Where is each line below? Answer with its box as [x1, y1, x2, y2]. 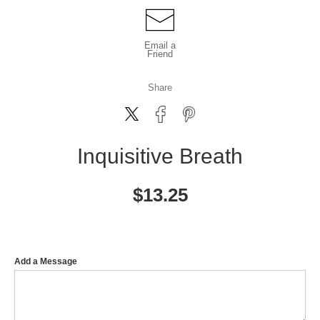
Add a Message [14, 256, 77, 266]
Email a [144, 39, 176, 51]
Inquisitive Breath [77, 144, 243, 168]
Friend [147, 48, 173, 59]
